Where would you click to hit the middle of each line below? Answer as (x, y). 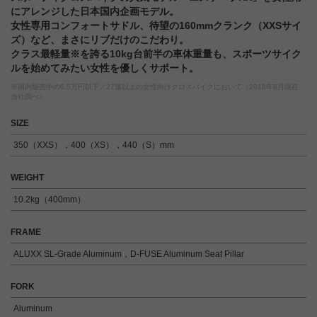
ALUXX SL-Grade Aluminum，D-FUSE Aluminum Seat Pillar (129, 254)
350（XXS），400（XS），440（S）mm (94, 145)
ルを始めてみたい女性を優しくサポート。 (105, 68)
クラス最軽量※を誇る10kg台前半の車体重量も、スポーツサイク (156, 54)
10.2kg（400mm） (50, 200)
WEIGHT (27, 178)
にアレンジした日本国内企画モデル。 (95, 12)
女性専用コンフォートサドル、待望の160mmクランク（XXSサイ (156, 26)
